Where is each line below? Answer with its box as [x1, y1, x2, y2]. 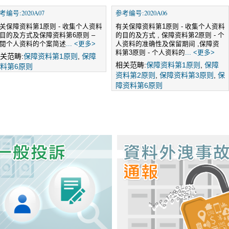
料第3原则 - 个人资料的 [116, 49, 185, 56]
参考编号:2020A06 [116, 9, 167, 17]
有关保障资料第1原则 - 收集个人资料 [116, 23, 225, 30]
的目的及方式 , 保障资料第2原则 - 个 [116, 32, 224, 39]
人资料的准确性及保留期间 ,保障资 [116, 40, 219, 48]
